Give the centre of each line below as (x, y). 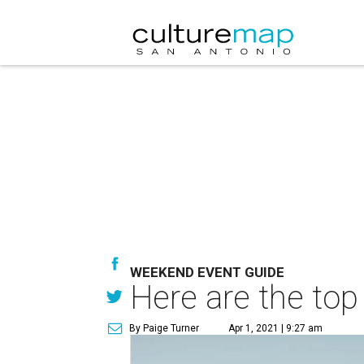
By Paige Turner (164, 328)
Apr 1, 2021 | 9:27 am (275, 328)
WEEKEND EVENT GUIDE (207, 272)
